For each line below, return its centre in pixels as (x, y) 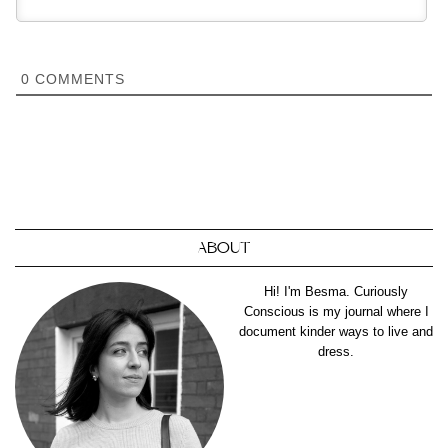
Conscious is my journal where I (336, 311)
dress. (336, 351)
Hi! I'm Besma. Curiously (336, 291)
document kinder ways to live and (336, 331)
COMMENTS (77, 78)
